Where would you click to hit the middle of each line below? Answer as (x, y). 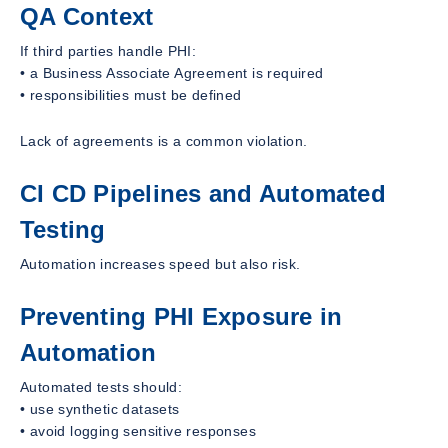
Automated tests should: (101, 386)
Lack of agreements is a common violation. (164, 141)
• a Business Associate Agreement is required (172, 73)
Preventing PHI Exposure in (181, 317)
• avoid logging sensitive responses (138, 430)
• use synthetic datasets (100, 408)
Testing (63, 230)
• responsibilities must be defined (131, 95)
